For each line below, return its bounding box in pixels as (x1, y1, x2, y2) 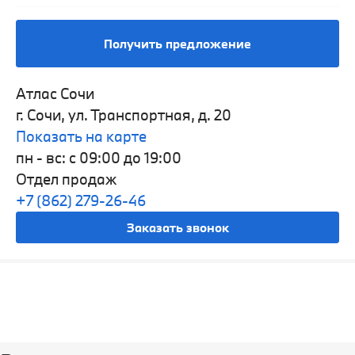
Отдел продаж (16, 169, 116, 189)
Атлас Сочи (16, 83, 94, 103)
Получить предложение (104, 35, 251, 52)
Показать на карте (16, 126, 147, 146)
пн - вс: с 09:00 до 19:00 (16, 147, 181, 167)
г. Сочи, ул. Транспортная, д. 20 (16, 105, 231, 124)
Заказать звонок (126, 219, 229, 235)
